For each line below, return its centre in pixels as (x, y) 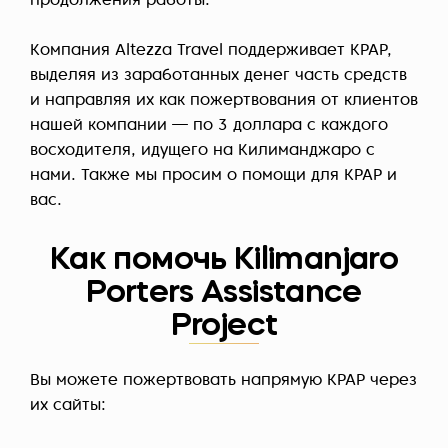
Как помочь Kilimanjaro (224, 261)
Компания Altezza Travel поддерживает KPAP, (211, 51)
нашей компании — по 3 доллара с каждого (209, 126)
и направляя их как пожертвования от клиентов (224, 101)
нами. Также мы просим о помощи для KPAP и (213, 176)
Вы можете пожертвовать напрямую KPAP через (223, 381)
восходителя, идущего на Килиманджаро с (202, 151)
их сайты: (68, 406)
